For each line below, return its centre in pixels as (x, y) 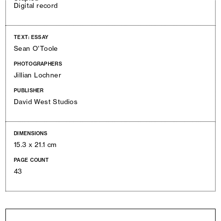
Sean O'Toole (36, 48)
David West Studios (46, 102)
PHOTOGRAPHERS (38, 64)
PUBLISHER (29, 91)
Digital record (36, 5)
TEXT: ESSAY (31, 37)
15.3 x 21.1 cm (35, 145)
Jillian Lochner (37, 75)
